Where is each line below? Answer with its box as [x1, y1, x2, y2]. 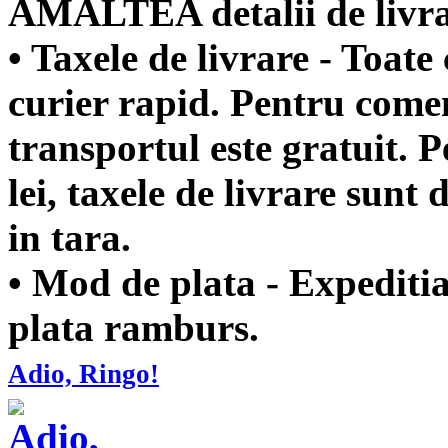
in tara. [8, 215, 131, 259]
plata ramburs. [8, 305, 259, 349]
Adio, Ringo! [8, 358, 159, 389]
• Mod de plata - [8, 260, 289, 304]
